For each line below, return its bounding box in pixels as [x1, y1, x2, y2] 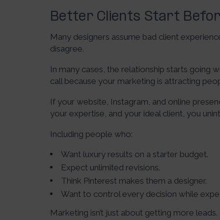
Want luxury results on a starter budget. [61, 149, 208, 159]
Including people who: [50, 129, 133, 139]
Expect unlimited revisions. [61, 163, 160, 172]
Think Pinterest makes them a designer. [61, 176, 207, 186]
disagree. [50, 44, 84, 54]
